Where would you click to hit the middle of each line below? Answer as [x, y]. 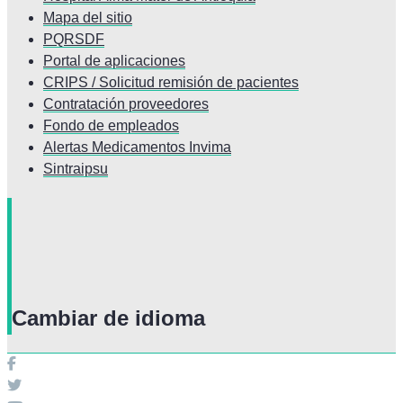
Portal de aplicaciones [114, 61]
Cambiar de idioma [108, 318]
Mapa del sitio [88, 18]
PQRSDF [74, 40]
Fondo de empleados [111, 126]
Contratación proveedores [126, 104]
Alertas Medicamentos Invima [137, 148]
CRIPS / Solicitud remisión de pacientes [171, 83]
